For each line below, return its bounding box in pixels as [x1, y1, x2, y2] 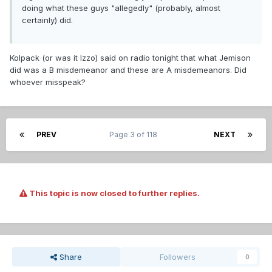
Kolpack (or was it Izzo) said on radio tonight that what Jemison [10, 53, 251, 63]
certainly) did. [22, 15, 73, 25]
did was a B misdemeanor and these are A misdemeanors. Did [10, 65, 246, 75]
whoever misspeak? [10, 77, 86, 87]
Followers [160, 252, 196, 262]
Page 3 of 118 [109, 130, 161, 140]
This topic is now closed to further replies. [27, 188, 200, 199]
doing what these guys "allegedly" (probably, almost [22, 3, 220, 13]
